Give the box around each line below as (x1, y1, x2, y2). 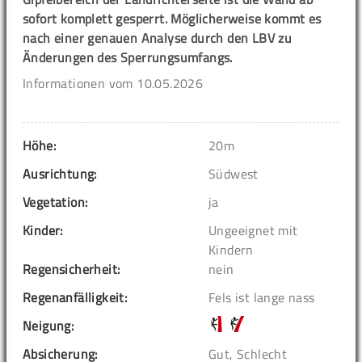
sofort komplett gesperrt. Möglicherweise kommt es (23, 9, 322, 29)
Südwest (208, 164, 259, 184)
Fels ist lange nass (208, 288, 315, 308)
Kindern (208, 240, 254, 260)
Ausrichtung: (23, 164, 97, 184)
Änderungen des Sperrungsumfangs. (23, 48, 233, 68)
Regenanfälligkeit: (23, 288, 128, 308)
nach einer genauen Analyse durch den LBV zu (23, 28, 293, 48)
